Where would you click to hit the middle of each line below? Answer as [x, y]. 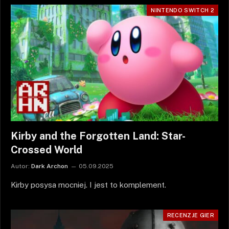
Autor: [20, 166]
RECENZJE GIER [190, 215]
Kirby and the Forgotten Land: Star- [98, 136]
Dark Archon [50, 166]
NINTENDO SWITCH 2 [182, 10]
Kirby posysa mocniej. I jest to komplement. [88, 185]
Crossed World [47, 150]
